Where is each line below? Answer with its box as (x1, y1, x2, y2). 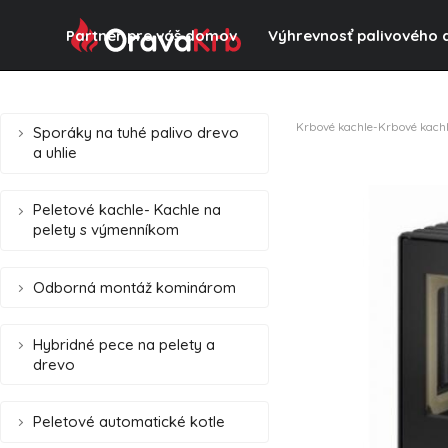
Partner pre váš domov (66, 25, 238, 45)
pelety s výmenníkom (33, 220, 179, 240)
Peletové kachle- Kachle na (33, 200, 221, 220)
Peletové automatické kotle (33, 411, 225, 431)
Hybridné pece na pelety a (33, 334, 215, 354)
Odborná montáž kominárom (33, 277, 236, 297)
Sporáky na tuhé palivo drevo (33, 123, 239, 143)
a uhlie (33, 143, 77, 163)
